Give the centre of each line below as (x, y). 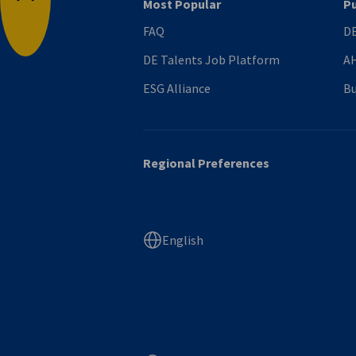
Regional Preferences (206, 163)
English (183, 240)
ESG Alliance (177, 89)
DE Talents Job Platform (211, 60)
